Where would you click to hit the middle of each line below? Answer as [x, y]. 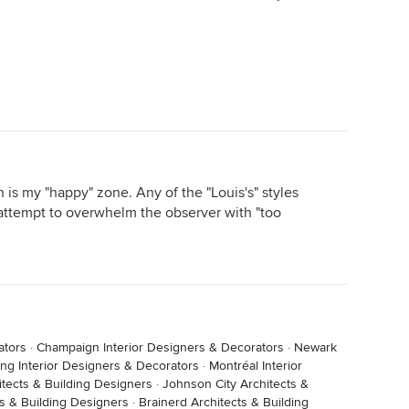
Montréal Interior [256, 366]
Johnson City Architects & [236, 384]
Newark [315, 347]
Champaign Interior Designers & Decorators [160, 347]
